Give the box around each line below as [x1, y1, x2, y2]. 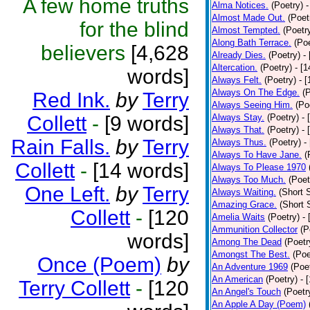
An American [212, 274, 263, 284]
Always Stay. [212, 112, 264, 122]
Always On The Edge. [212, 87, 300, 98]
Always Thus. [212, 137, 266, 147]
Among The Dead [212, 237, 282, 247]
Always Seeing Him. [212, 100, 293, 110]
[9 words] [99, 112, 189, 135]
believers [41, 42, 125, 64]
